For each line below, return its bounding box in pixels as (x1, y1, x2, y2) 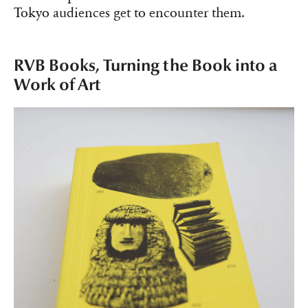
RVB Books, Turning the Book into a (14, 55, 277, 76)
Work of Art (14, 74, 100, 95)
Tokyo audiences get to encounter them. (14, 4, 245, 21)
